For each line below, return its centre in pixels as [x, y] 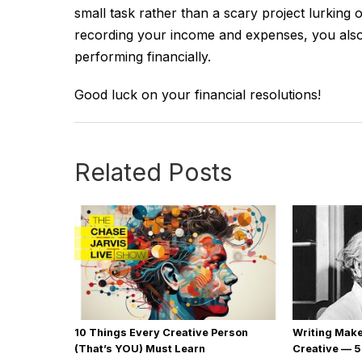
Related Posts [153, 172]
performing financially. [143, 57]
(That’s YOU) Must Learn [140, 349]
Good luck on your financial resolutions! [198, 95]
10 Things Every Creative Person [161, 333]
